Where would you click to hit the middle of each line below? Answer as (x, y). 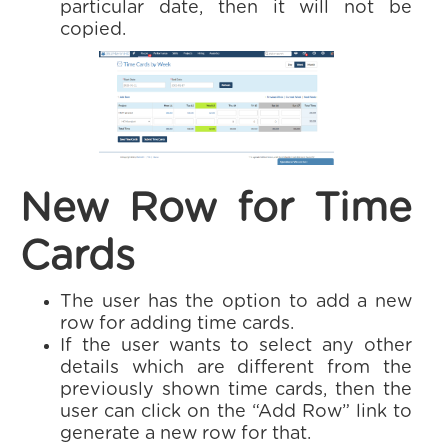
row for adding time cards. (177, 324)
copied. (93, 30)
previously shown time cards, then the (236, 390)
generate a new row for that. (185, 434)
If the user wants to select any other (236, 346)
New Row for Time (216, 209)
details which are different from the (236, 368)
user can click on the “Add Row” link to (236, 412)
